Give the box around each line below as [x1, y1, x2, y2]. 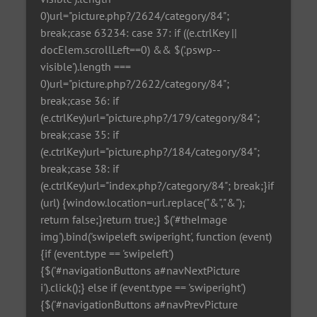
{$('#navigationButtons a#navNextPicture [40, 263, 241, 277]
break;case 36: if [40, 93, 120, 108]
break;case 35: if [40, 127, 120, 142]
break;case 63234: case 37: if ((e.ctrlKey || [40, 25, 238, 40]
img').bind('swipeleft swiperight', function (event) [40, 229, 272, 243]
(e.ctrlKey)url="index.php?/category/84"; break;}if [40, 178, 275, 192]
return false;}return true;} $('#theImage [40, 212, 228, 226]
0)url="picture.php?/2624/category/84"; [40, 8, 230, 23]
